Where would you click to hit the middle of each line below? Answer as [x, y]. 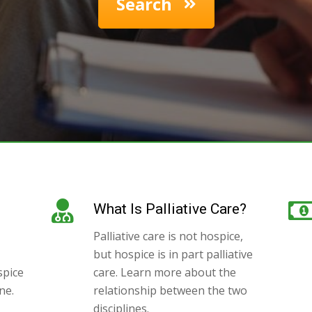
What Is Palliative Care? [170, 209]
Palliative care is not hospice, [168, 236]
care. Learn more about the [165, 272]
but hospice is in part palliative [173, 254]
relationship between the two [170, 290]
